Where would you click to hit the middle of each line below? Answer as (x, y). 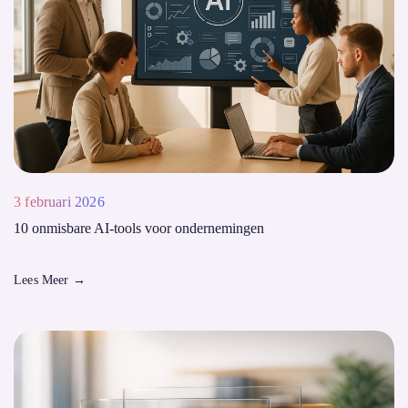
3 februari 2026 (59, 202)
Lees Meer (43, 280)
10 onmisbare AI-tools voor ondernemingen (139, 228)
